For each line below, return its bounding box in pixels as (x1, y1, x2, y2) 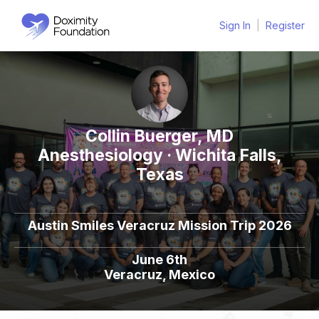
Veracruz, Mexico (104, 267, 215, 282)
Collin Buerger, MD (85, 126, 234, 146)
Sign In (219, 19, 251, 31)
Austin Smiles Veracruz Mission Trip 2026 (27, 218, 292, 233)
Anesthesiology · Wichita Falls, (37, 145, 282, 165)
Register (266, 19, 305, 31)
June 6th (132, 252, 187, 267)
